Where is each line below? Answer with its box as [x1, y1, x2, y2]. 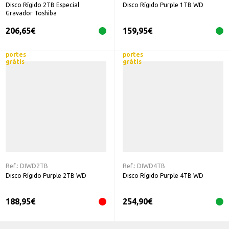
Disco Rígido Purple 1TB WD [123, 2, 203, 9]
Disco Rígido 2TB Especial [6, 2, 79, 9]
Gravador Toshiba [6, 10, 57, 17]
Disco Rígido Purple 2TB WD [6, 172, 86, 179]
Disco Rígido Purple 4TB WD [123, 172, 203, 179]
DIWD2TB [20, 163, 48, 170]
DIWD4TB [137, 163, 165, 170]
